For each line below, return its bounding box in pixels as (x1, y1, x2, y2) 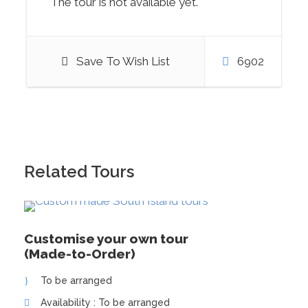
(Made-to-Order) (24, 245, 135, 261)
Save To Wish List (76, 54, 170, 68)
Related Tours (24, 161, 134, 181)
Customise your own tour (24, 230, 188, 246)
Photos (42, 115, 96, 135)
